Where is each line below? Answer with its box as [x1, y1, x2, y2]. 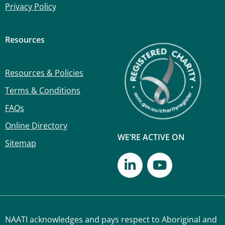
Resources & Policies [5, 67, 83, 78]
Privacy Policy [5, 1, 56, 13]
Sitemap [5, 137, 36, 149]
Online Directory [5, 120, 67, 131]
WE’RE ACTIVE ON [118, 132, 185, 143]
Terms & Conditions [5, 84, 80, 96]
